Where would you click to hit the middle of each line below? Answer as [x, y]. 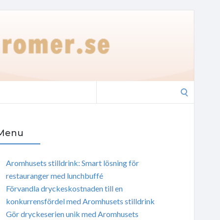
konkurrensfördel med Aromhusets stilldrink [80, 201]
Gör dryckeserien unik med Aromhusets [72, 214]
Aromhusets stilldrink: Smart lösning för [72, 163]
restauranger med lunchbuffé [54, 175]
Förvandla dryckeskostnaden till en [64, 188]
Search [107, 87]
